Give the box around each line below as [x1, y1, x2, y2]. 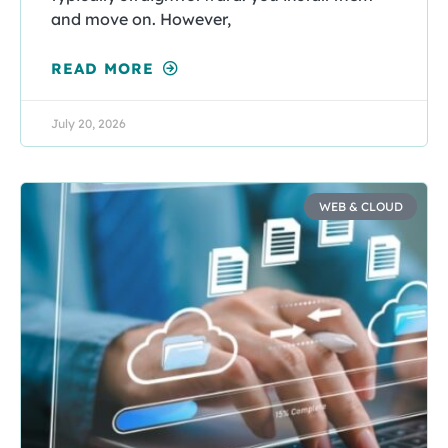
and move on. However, [51, 9, 231, 30]
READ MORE [51, 59, 160, 79]
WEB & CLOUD [318, 198, 403, 214]
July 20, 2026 [51, 116, 126, 132]
